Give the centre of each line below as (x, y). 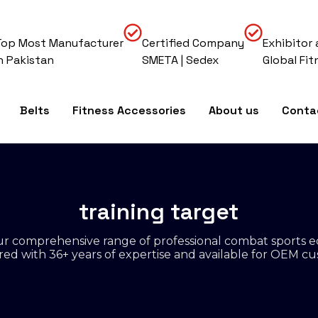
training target (159, 211)
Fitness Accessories (129, 110)
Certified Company (193, 43)
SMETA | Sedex (181, 60)
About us (234, 110)
